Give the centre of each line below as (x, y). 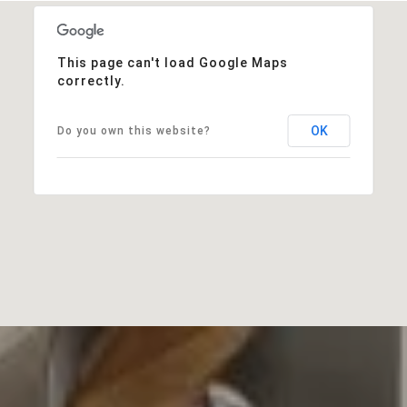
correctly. (91, 80)
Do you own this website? (134, 130)
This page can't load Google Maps (172, 62)
